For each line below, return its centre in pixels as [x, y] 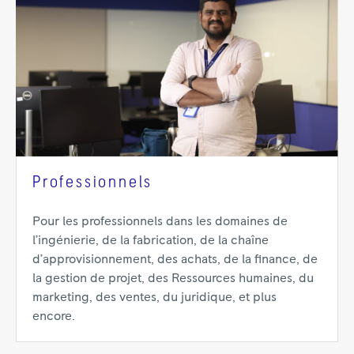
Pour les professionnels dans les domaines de [160, 222]
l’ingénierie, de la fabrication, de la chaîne [151, 241]
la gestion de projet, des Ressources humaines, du [173, 279]
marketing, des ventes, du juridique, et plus [154, 298]
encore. [54, 316]
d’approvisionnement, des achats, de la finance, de [175, 260]
